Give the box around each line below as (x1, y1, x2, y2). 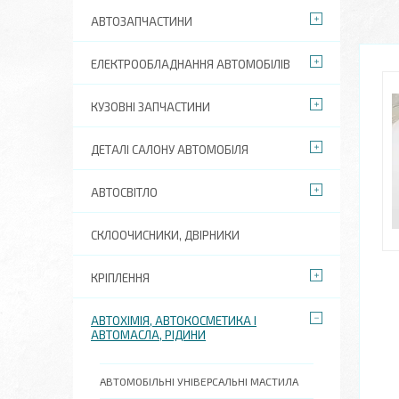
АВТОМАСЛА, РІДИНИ (91, 328, 206, 342)
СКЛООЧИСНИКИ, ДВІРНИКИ (91, 228, 240, 242)
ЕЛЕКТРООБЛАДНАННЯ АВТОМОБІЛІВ (91, 57, 290, 71)
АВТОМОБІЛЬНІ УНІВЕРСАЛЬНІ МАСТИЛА (100, 375, 298, 387)
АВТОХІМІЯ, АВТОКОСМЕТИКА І (91, 313, 256, 328)
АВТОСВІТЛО (91, 185, 158, 199)
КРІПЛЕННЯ (91, 271, 150, 285)
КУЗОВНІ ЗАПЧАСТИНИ (91, 100, 210, 114)
